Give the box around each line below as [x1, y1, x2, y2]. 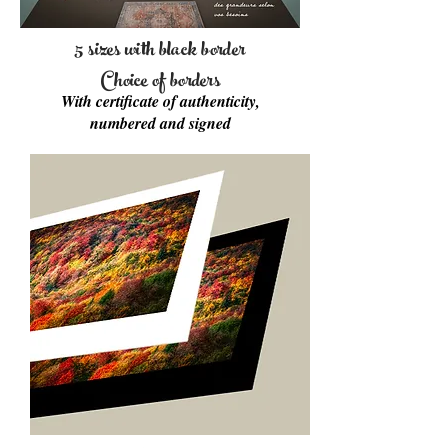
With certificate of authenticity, [60, 90, 260, 112]
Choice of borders [99, 62, 221, 103]
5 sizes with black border [74, 31, 246, 72]
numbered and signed [89, 112, 231, 134]
